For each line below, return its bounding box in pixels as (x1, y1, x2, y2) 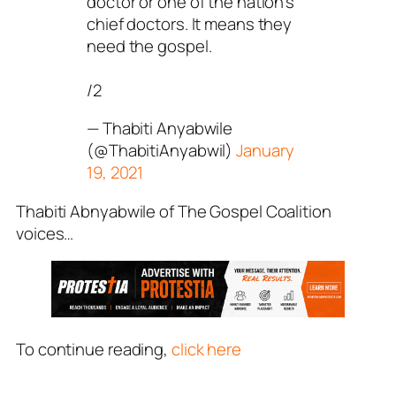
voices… (16, 221, 74, 245)
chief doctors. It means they (87, 11, 293, 35)
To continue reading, (16, 338, 168, 362)
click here (168, 338, 241, 362)
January (236, 139, 294, 163)
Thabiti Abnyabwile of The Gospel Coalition (16, 199, 331, 223)
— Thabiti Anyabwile (87, 117, 233, 141)
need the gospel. (87, 34, 212, 57)
